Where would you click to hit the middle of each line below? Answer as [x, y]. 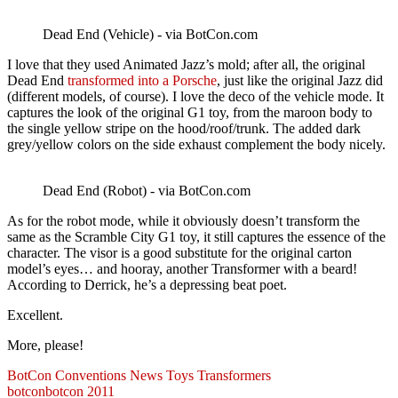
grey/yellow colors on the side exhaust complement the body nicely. [196, 145]
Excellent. [35, 315]
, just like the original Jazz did [300, 81]
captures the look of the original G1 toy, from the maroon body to [190, 113]
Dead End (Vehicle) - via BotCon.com [150, 35]
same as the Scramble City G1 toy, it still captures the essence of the [196, 237]
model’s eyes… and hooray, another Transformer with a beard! [182, 269]
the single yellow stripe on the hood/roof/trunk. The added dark [184, 129]
